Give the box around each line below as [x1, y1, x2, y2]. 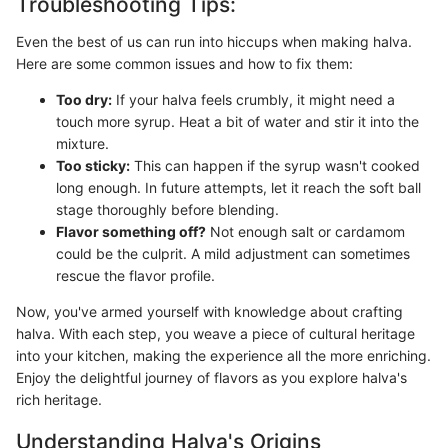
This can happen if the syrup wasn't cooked [130, 157, 420, 174]
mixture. [56, 135, 109, 152]
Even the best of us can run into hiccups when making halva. [16, 33, 412, 50]
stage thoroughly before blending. [56, 201, 279, 218]
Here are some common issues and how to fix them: [16, 55, 353, 72]
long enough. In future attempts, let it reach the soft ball [56, 179, 421, 196]
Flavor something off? [56, 223, 206, 240]
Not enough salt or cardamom [206, 223, 405, 240]
